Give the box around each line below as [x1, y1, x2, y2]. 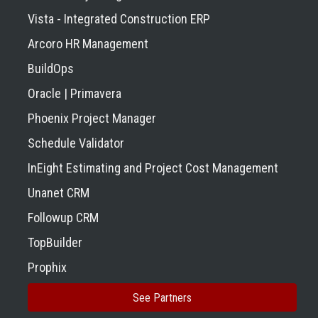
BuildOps [28, 60, 74, 76]
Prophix [28, 259, 67, 275]
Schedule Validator [28, 135, 124, 150]
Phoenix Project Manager [28, 110, 156, 126]
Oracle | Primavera [28, 85, 121, 101]
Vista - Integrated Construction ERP [28, 11, 210, 26]
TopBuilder [28, 234, 82, 250]
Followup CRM [28, 209, 99, 225]
